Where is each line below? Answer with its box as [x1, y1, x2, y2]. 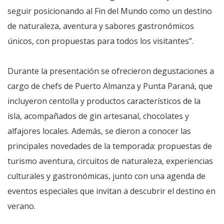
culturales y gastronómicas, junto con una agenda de [7, 170, 205, 182]
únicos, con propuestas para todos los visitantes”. [7, 35, 193, 47]
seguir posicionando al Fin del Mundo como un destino [7, 5, 212, 17]
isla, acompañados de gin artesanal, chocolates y [7, 110, 189, 122]
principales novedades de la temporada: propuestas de [7, 140, 212, 152]
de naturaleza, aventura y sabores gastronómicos [7, 20, 194, 32]
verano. [7, 200, 35, 212]
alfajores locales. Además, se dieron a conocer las [7, 125, 191, 137]
